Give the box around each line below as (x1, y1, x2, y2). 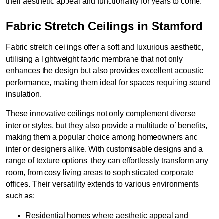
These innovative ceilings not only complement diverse (6, 109, 196, 118)
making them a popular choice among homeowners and (6, 133, 198, 142)
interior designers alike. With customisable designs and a (6, 145, 203, 153)
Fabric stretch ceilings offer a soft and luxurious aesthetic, (6, 43, 203, 52)
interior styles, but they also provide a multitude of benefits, (6, 121, 207, 130)
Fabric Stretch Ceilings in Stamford (6, 20, 203, 33)
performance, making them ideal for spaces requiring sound (6, 78, 211, 87)
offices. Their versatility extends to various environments (6, 180, 199, 189)
